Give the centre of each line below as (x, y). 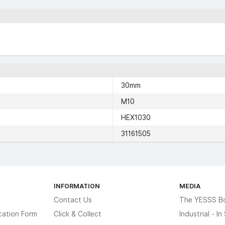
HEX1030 (136, 118)
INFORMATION (77, 186)
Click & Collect (78, 214)
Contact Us (73, 200)
